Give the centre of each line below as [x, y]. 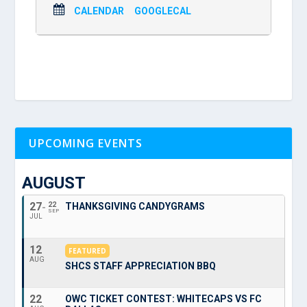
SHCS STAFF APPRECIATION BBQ [141, 266]
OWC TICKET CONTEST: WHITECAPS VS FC [164, 298]
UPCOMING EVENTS [86, 143]
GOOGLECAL [163, 11]
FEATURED [88, 250]
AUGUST [54, 183]
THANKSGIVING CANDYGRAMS [135, 206]
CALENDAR [99, 11]
